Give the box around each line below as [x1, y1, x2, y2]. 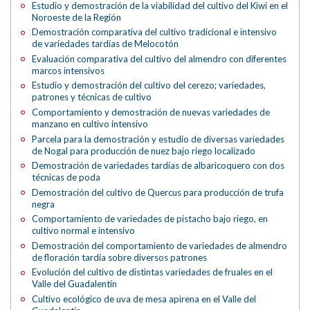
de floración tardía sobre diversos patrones [32, 251, 208, 263]
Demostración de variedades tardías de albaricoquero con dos [32, 160, 285, 172]
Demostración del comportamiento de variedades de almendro [32, 239, 288, 251]
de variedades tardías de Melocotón [32, 38, 179, 50]
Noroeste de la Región [32, 11, 122, 23]
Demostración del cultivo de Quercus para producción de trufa [32, 186, 284, 198]
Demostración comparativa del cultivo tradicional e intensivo [32, 26, 277, 38]
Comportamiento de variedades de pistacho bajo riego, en [32, 213, 268, 225]
